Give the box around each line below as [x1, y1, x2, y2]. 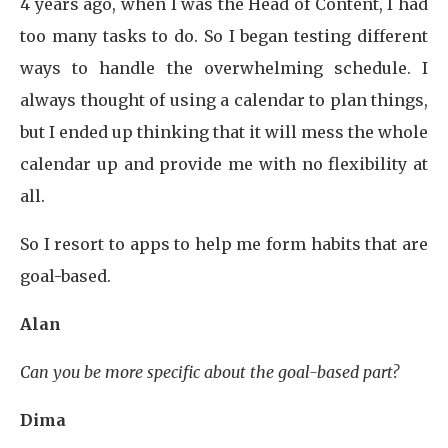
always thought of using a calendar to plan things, [20, 90, 428, 110]
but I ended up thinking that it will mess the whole [20, 122, 428, 142]
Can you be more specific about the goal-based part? [20, 362, 399, 382]
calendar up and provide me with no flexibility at [20, 154, 428, 174]
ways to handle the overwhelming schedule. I [20, 58, 428, 78]
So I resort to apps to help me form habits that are [20, 234, 428, 254]
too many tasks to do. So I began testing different [20, 26, 428, 46]
